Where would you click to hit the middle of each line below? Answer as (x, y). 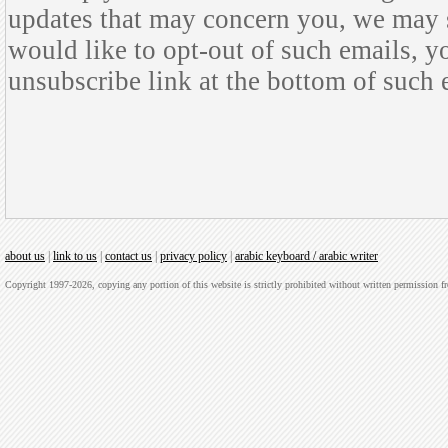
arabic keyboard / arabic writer (306, 256)
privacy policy (193, 256)
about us (25, 256)
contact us (128, 256)
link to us (75, 256)
